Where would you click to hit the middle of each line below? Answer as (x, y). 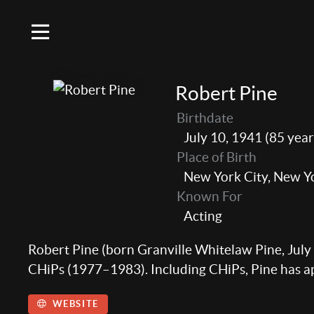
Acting (203, 216)
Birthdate (205, 118)
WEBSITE (75, 304)
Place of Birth (216, 157)
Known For (209, 196)
